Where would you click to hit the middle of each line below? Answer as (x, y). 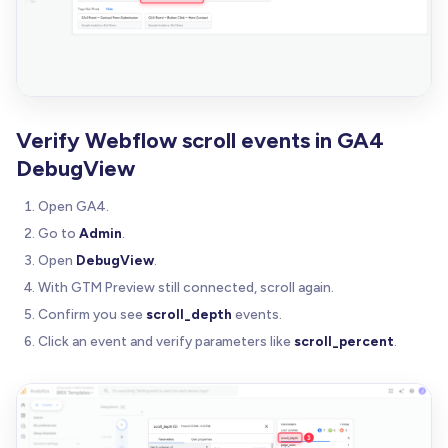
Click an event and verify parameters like (166, 341)
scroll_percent (344, 341)
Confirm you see (92, 314)
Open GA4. (73, 206)
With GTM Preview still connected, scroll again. (186, 287)
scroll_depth (189, 314)
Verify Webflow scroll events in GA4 (200, 141)
